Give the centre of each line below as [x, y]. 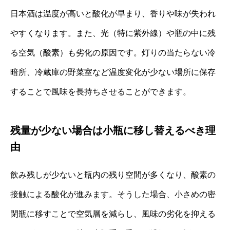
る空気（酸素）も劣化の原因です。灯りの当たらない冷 [113, 52]
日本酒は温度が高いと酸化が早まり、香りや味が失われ [113, 13]
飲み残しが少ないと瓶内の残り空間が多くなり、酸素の [113, 175]
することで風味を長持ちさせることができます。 [101, 91]
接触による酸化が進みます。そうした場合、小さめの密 [113, 194]
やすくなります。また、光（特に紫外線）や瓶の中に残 [113, 33]
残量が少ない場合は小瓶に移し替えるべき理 [113, 130]
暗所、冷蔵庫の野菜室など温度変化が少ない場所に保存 [113, 72]
